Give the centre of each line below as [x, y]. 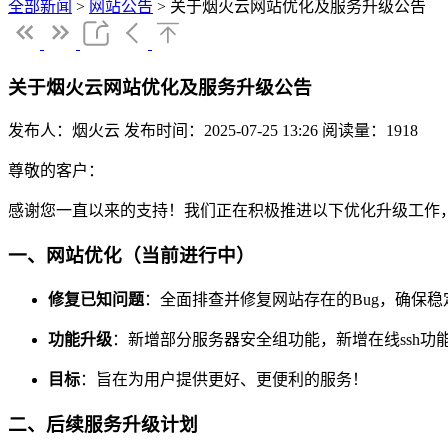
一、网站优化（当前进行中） [131, 256]
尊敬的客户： [56, 171]
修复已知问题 [96, 299]
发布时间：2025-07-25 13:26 [221, 131]
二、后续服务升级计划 [103, 424]
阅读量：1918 [370, 131]
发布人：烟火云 [64, 131]
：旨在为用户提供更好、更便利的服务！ [224, 379]
